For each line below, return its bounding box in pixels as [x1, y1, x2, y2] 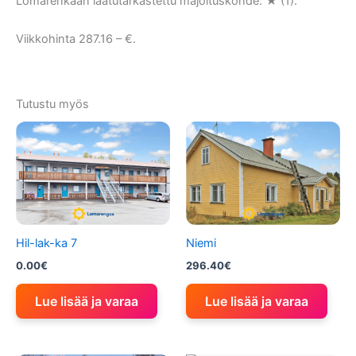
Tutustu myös [16, 97, 89, 112]
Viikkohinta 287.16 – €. [16, 31, 136, 46]
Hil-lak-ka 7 [16, 236, 77, 251]
